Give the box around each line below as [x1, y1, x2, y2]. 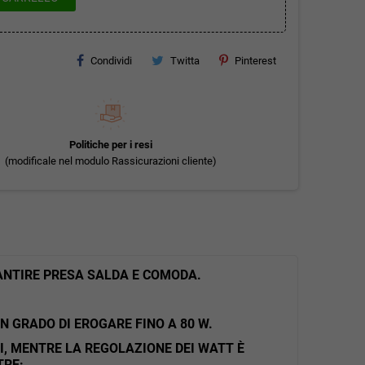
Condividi [90, 54, 132, 67]
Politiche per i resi [69, 138, 152, 151]
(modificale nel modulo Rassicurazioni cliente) [5, 154, 217, 167]
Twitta [170, 54, 200, 67]
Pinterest [235, 54, 276, 67]
